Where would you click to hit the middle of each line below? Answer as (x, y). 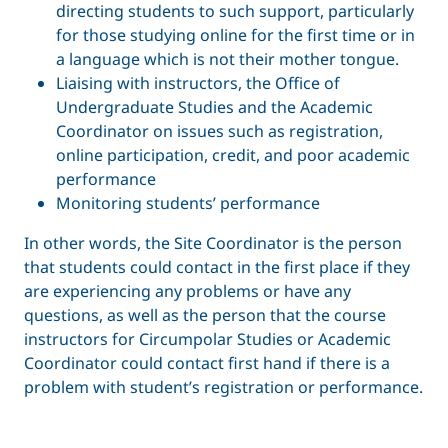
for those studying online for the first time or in (235, 34)
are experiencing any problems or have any (187, 290)
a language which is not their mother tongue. (227, 58)
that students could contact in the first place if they (217, 266)
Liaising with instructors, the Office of (198, 82)
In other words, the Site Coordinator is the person (213, 242)
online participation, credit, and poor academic (233, 154)
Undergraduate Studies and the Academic (214, 106)
